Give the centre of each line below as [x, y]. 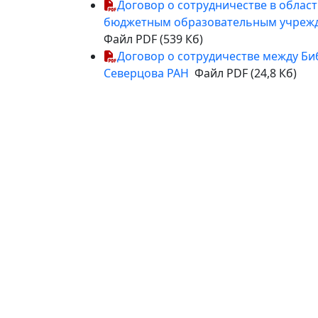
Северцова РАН [146, 73]
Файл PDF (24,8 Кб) [243, 73]
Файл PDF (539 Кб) [153, 39]
